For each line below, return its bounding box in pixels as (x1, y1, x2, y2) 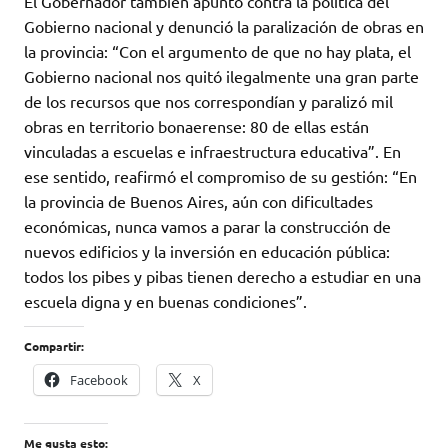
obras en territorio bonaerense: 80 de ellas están (24, 115, 369, 136)
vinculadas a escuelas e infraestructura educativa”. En (24, 140, 401, 161)
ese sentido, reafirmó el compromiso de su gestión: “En (24, 165, 417, 186)
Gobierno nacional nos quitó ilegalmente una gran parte (24, 65, 419, 86)
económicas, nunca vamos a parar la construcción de (24, 215, 391, 236)
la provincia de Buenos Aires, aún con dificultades (24, 190, 373, 211)
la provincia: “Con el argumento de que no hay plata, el (24, 40, 411, 61)
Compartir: (24, 337, 84, 354)
